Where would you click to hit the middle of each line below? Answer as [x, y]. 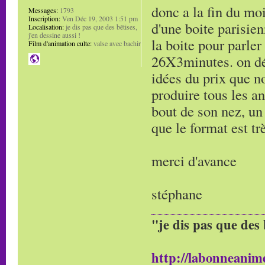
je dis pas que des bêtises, [101, 27]
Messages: [43, 10]
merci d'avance [194, 161]
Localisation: [46, 27]
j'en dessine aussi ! [54, 35]
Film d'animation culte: [60, 43]
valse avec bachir [116, 43]
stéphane [177, 194]
